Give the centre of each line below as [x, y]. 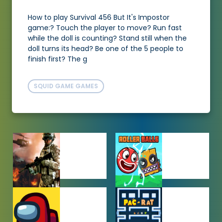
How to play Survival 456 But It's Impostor [99, 18]
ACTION [31, 195]
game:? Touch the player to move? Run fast [105, 28]
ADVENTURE [140, 195]
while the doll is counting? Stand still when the [107, 38]
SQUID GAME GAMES [66, 86]
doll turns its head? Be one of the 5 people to [106, 49]
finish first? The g [57, 59]
